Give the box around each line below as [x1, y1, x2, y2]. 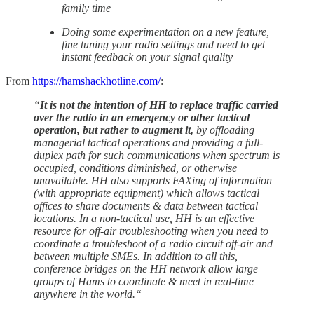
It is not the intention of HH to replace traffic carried [40, 98, 278, 111]
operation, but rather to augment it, [34, 123, 193, 136]
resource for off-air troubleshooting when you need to [34, 224, 268, 237]
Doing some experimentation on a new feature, [62, 25, 269, 38]
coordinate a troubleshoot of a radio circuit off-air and [34, 237, 273, 250]
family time [62, 1, 111, 14]
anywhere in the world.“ [34, 287, 142, 300]
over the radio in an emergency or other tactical [34, 111, 250, 123]
